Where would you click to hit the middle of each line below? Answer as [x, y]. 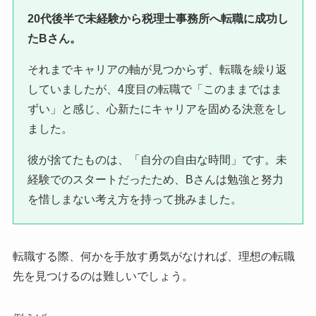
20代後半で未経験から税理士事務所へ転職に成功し [158, 19]
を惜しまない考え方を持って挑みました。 [134, 200]
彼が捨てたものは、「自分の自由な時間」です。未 [157, 160]
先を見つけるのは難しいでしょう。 [103, 276]
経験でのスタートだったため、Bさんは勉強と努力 [155, 180]
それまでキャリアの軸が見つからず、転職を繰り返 [157, 70]
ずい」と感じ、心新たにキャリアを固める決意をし [157, 109]
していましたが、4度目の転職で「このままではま [154, 90]
